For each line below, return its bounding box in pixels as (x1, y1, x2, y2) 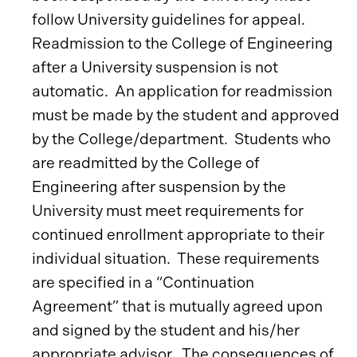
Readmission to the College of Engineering (32, 34, 333, 53)
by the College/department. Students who (32, 130, 331, 148)
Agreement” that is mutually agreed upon (32, 297, 323, 316)
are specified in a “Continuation (32, 273, 254, 292)
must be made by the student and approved (32, 106, 339, 124)
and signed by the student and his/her (32, 321, 300, 339)
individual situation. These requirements (32, 249, 320, 268)
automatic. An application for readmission (32, 82, 332, 100)
